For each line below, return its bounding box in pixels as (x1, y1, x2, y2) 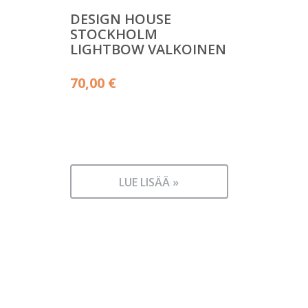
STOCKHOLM (70, 24, 157, 43)
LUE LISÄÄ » (119, 175, 179, 190)
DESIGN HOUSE (70, 9, 171, 28)
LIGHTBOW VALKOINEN (70, 39, 226, 58)
